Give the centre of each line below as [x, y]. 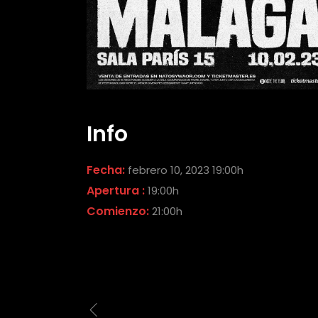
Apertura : [116, 191]
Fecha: [107, 170]
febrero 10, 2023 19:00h [186, 170]
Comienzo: [119, 212]
